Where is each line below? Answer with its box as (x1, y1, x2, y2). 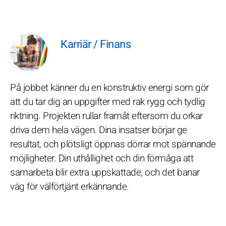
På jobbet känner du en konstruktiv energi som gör (10, 81, 209, 95)
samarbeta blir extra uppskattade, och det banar (10, 165, 200, 180)
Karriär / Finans (61, 36, 131, 52)
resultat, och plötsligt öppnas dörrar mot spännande (10, 137, 216, 151)
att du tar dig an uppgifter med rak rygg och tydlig (10, 95, 205, 109)
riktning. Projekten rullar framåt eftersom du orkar (10, 109, 203, 123)
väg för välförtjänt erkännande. (10, 180, 129, 194)
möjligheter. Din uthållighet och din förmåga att (10, 151, 193, 165)
